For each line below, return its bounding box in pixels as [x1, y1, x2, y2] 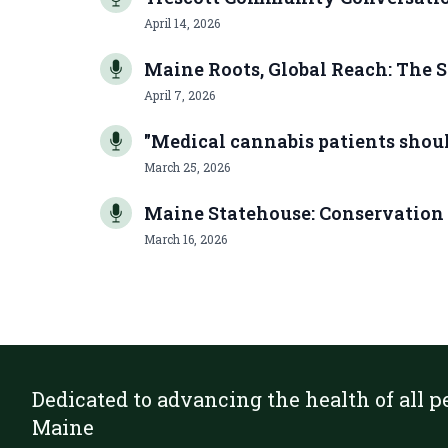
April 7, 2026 [144, 87, 215, 103]
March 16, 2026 [144, 231, 227, 247]
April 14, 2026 [144, 15, 220, 31]
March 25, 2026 [144, 159, 230, 175]
